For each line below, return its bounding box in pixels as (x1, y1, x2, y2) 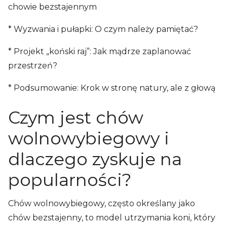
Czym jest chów (8, 106, 143, 128)
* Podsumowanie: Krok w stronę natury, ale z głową (8, 83, 215, 93)
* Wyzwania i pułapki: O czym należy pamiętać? (8, 24, 198, 34)
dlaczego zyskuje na (8, 148, 182, 170)
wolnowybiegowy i (8, 127, 169, 149)
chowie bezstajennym (8, 2, 97, 12)
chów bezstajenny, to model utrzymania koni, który (8, 212, 215, 222)
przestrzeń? (8, 60, 57, 70)
